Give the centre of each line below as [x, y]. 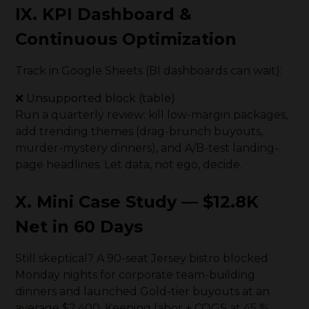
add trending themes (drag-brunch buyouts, [139, 131]
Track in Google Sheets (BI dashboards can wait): [149, 71]
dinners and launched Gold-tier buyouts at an [143, 291]
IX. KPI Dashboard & [104, 14]
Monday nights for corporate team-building [136, 275]
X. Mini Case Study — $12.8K [137, 202]
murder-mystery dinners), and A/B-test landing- [147, 148]
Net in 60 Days [79, 227]
